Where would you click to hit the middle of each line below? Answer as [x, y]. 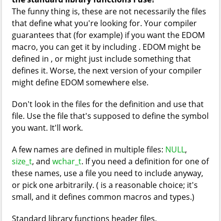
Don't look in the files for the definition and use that [108, 104]
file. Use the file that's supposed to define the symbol [110, 116]
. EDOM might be [170, 47]
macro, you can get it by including [75, 47]
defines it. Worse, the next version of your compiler [107, 71]
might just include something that [128, 59]
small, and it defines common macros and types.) [103, 197]
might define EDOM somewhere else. [80, 82]
